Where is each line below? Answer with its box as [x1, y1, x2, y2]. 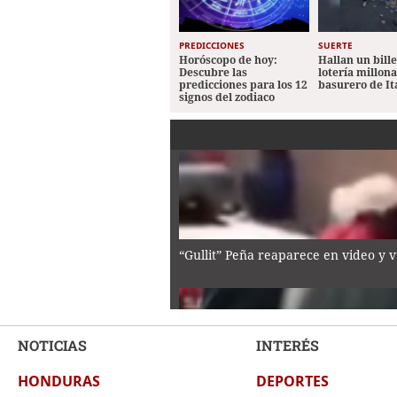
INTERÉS [255, 335, 319, 354]
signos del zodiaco [179, 89, 275, 105]
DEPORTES [255, 370, 329, 391]
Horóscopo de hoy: [179, 51, 277, 67]
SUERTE [318, 38, 354, 51]
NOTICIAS [18, 335, 87, 354]
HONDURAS [18, 370, 100, 391]
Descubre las [179, 64, 247, 80]
